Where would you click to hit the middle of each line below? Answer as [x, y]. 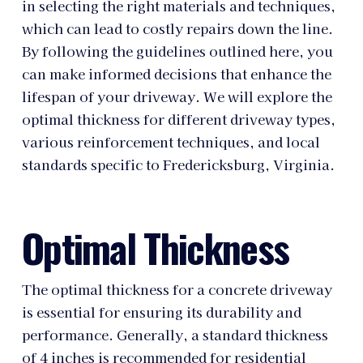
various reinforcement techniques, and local [171, 141]
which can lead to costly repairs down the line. [177, 28]
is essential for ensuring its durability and [161, 312]
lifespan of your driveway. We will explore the [177, 96]
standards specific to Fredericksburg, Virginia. [178, 164]
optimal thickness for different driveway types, [178, 119]
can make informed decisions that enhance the [176, 73]
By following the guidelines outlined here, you [177, 51]
